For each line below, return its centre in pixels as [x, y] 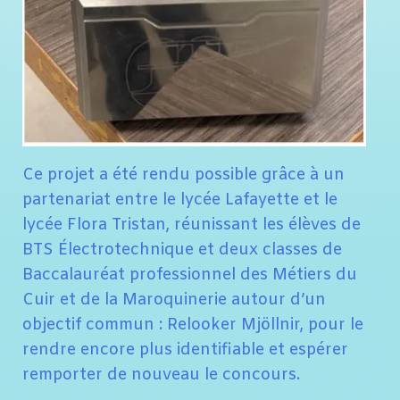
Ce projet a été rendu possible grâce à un [183, 175]
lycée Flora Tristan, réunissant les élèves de [192, 225]
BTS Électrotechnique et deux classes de [182, 250]
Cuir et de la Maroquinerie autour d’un [174, 300]
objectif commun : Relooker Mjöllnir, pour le [193, 325]
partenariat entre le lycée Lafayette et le [180, 200]
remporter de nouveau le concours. [161, 375]
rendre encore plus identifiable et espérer [185, 350]
